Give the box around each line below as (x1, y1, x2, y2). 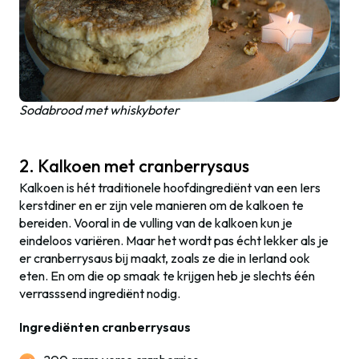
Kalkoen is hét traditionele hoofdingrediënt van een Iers (19, 179, 321, 196)
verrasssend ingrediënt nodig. (19, 285, 180, 302)
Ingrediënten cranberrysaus (19, 319, 191, 336)
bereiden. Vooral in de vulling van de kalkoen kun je (19, 215, 292, 232)
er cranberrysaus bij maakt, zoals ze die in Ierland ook (19, 250, 310, 267)
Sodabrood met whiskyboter (19, 102, 179, 119)
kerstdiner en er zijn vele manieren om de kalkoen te (19, 197, 304, 214)
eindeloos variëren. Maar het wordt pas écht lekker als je (19, 232, 329, 249)
